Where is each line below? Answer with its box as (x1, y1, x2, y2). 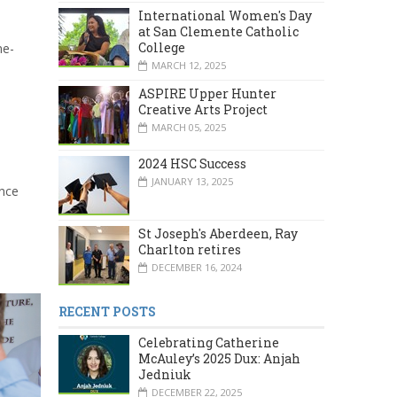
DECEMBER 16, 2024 (152, 261, 242, 275)
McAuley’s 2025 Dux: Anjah (138, 350, 300, 368)
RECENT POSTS (58, 303, 156, 321)
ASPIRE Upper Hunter (138, 84, 276, 102)
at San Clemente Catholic (138, 22, 299, 40)
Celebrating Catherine (138, 334, 279, 352)
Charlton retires (138, 241, 241, 259)
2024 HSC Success (138, 154, 246, 172)
